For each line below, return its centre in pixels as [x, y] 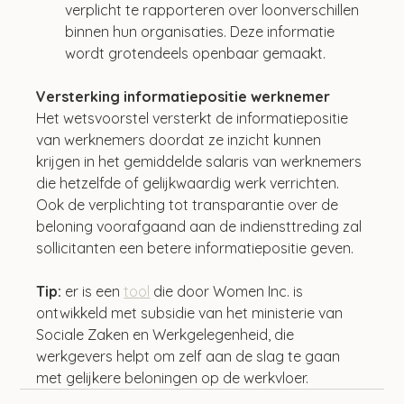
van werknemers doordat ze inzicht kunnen [181, 139]
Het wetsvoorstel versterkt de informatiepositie [194, 118]
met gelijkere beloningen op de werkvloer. [173, 377]
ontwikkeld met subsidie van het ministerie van [192, 312]
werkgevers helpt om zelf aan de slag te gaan [190, 356]
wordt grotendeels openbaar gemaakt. [196, 53]
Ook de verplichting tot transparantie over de [189, 204]
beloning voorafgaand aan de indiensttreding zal [201, 226]
